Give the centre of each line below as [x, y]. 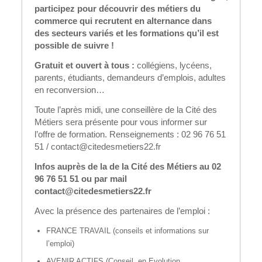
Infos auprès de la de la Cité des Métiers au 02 [128, 166]
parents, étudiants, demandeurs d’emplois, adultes [130, 77]
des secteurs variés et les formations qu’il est [127, 33]
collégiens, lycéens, [173, 65]
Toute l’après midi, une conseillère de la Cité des [126, 109]
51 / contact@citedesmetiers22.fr [98, 146]
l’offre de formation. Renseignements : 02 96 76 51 [130, 134]
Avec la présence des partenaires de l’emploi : [122, 211]
